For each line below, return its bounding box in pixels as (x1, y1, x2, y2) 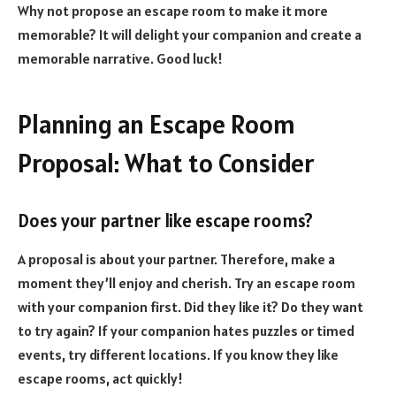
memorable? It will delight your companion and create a (18, 25, 362, 43)
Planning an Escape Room (18, 108, 295, 141)
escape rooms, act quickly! (18, 369, 183, 388)
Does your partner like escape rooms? (18, 209, 313, 233)
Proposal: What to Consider (18, 147, 314, 180)
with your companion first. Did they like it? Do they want (18, 298, 363, 316)
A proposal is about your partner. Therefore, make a (18, 250, 335, 269)
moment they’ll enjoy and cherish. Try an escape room (18, 274, 355, 293)
